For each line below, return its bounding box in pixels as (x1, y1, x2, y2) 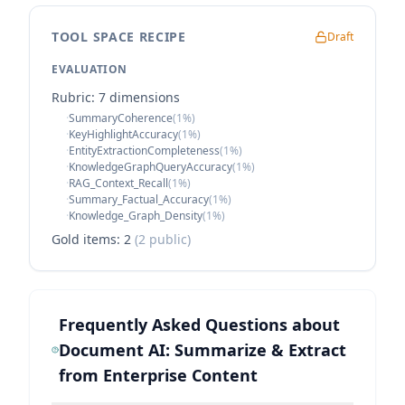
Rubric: (52, 89, 99, 106)
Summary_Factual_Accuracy (69, 192, 209, 207)
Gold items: (52, 231, 124, 248)
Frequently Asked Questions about (58, 314, 340, 335)
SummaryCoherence (69, 110, 173, 126)
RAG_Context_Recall (69, 175, 168, 191)
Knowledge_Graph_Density (69, 208, 202, 223)
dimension (106, 89, 174, 106)
